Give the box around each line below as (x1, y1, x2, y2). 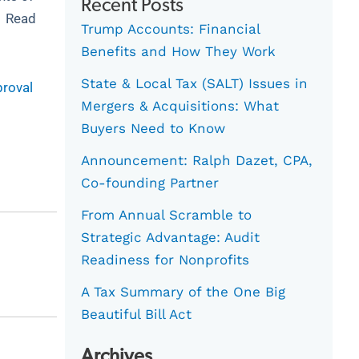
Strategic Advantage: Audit (81, 229, 260, 246)
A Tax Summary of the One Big (81, 284, 286, 301)
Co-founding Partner (81, 175, 220, 192)
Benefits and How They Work (81, 43, 276, 60)
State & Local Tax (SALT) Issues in (81, 75, 309, 92)
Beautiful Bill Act (81, 306, 192, 323)
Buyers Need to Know (81, 120, 226, 137)
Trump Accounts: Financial (81, 21, 260, 38)
